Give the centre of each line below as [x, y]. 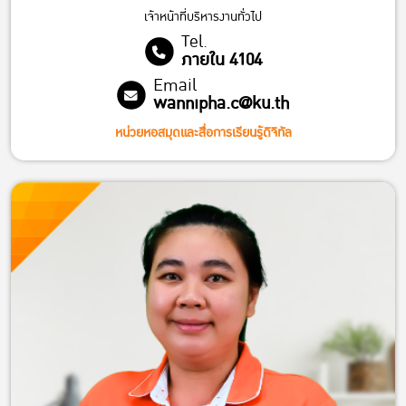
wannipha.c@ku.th [221, 104]
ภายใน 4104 [221, 61]
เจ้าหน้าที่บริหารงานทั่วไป [203, 17]
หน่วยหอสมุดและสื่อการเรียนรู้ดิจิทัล [203, 133]
